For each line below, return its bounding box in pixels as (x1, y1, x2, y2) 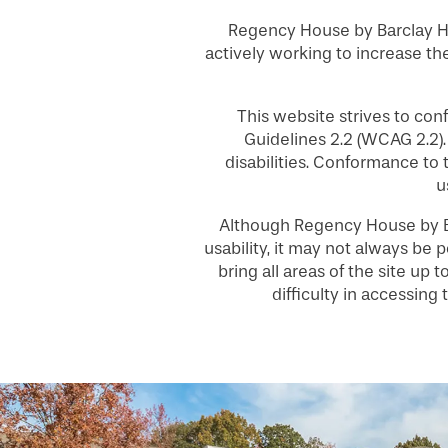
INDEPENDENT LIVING (70, 418, 252, 440)
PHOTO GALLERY (70, 278, 207, 300)
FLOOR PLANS (70, 208, 184, 230)
